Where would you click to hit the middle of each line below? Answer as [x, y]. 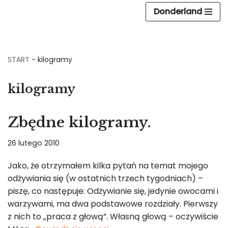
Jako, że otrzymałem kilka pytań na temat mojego [108, 166]
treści [19, 53]
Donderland [178, 11]
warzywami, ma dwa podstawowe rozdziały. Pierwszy [113, 204]
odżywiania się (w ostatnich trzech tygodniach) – [105, 178]
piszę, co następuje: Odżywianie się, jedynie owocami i [113, 191]
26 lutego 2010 [34, 143]
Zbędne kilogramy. [79, 122]
